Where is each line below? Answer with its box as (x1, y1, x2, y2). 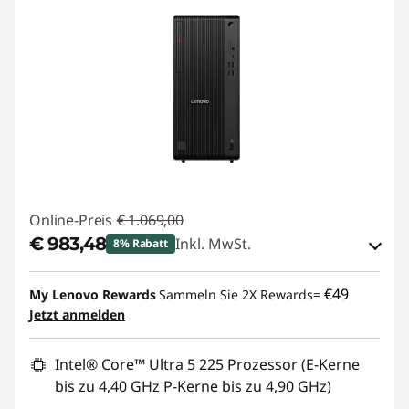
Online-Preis (29, 209, 113, 230)
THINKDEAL (117, 312, 194, 333)
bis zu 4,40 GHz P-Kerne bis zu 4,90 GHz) (55, 375, 331, 396)
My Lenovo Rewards (29, 285, 156, 303)
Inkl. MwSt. (174, 233, 251, 254)
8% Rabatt (113, 235, 168, 251)
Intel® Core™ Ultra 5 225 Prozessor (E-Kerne (55, 353, 360, 374)
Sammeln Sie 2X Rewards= (159, 285, 324, 303)
